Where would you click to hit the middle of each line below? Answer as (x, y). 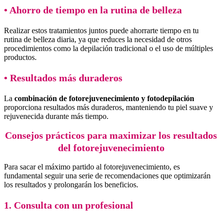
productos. (20, 57)
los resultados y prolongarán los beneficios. (71, 184)
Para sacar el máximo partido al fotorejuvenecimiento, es (92, 166)
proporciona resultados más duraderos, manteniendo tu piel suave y (109, 108)
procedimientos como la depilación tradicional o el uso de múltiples (109, 49)
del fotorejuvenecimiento (111, 147)
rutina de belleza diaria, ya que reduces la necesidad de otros (98, 40)
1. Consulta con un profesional (69, 205)
